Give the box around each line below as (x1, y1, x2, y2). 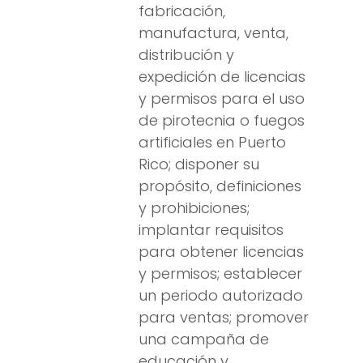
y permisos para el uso (139, 88, 305, 109)
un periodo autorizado (139, 285, 303, 306)
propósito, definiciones (139, 176, 301, 197)
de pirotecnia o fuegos (139, 110, 305, 131)
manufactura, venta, (139, 23, 288, 44)
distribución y (139, 45, 234, 66)
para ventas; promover (139, 307, 309, 328)
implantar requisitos (139, 220, 284, 241)
